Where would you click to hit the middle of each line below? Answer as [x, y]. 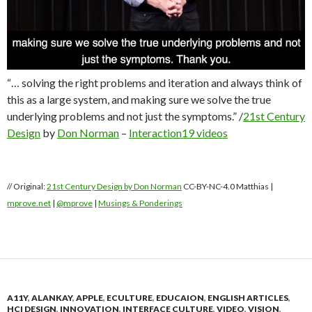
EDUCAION [180, 298]
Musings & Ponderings [140, 203]
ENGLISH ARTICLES [248, 298]
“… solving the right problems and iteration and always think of [155, 83]
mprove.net [29, 203]
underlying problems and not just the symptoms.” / [125, 116]
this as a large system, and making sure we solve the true [139, 100]
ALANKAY [52, 298]
